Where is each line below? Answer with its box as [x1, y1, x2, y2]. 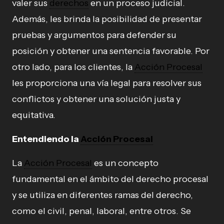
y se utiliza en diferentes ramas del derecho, [12, 189, 193, 200]
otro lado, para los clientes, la [12, 61, 134, 72]
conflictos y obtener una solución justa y [12, 93, 180, 104]
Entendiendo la [12, 133, 80, 144]
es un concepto [92, 157, 158, 168]
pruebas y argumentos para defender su [12, 29, 176, 40]
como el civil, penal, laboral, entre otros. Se [12, 205, 191, 216]
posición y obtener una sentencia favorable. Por [12, 45, 209, 56]
